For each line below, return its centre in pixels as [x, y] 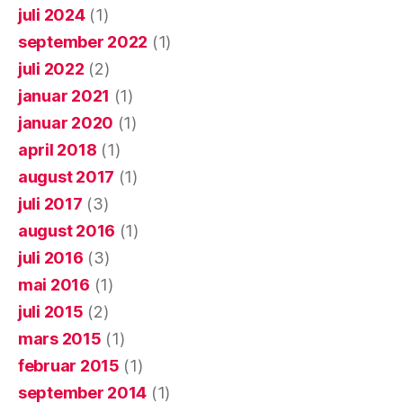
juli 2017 [50, 204]
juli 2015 [51, 312]
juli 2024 [52, 15]
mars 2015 [60, 339]
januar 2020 [66, 123]
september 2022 [83, 42]
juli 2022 [51, 69]
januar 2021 [64, 96]
